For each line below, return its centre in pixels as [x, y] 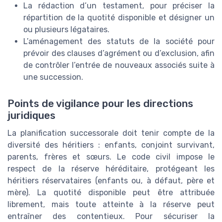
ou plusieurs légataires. [66, 30]
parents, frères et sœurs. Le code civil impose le [111, 157]
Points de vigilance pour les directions [100, 104]
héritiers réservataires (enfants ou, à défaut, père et [111, 181]
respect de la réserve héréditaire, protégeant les [111, 169]
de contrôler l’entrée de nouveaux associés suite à [119, 65]
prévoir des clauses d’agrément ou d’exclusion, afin [119, 54]
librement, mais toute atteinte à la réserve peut [111, 205]
